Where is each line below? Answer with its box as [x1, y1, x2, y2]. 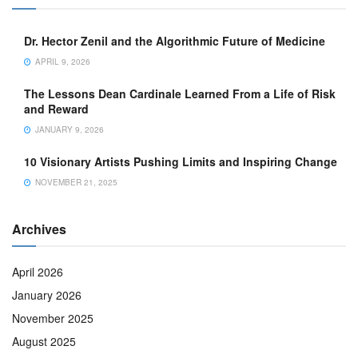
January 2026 [12, 286, 82, 303]
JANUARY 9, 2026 [33, 123, 104, 135]
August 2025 [12, 332, 76, 349]
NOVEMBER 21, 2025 [33, 176, 117, 188]
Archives [12, 219, 66, 238]
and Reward [24, 100, 89, 117]
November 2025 [12, 309, 93, 326]
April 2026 [12, 263, 63, 280]
